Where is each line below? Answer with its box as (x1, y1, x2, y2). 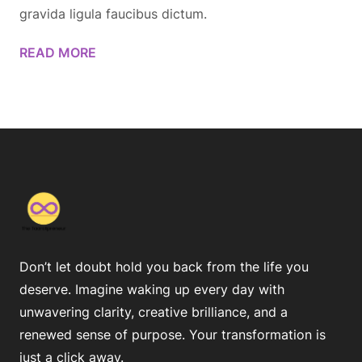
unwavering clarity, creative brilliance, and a (19, 304, 288, 320)
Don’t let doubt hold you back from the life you (19, 259, 309, 275)
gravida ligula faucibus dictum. (19, 6, 207, 22)
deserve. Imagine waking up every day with (19, 281, 284, 297)
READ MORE (19, 44, 96, 61)
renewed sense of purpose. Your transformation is (19, 326, 326, 343)
